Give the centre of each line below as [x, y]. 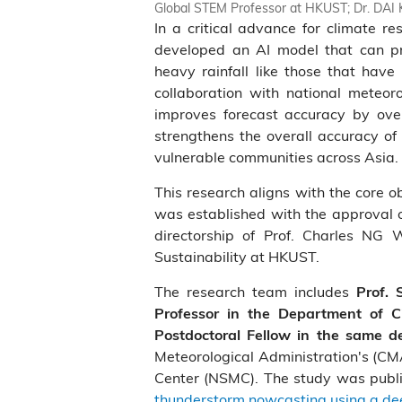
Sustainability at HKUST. [237, 256]
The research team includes [256, 291]
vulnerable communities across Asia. [276, 157]
